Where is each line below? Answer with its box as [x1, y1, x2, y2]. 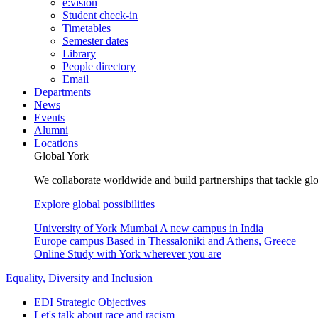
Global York [34, 150, 89, 162]
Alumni [34, 124, 68, 136]
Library [62, 48, 96, 60]
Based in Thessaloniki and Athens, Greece [106, 235, 296, 247]
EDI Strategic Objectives [34, 296, 146, 308]
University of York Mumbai [34, 222, 158, 234]
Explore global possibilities [34, 198, 155, 210]
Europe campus [34, 235, 104, 247]
